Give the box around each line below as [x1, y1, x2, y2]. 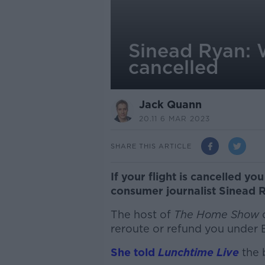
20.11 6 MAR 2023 [138, 114, 210, 123]
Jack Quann [138, 98, 202, 111]
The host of [110, 208, 174, 221]
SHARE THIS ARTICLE [110, 141, 192, 150]
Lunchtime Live [157, 246, 239, 258]
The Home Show [173, 208, 259, 221]
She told [110, 246, 158, 258]
